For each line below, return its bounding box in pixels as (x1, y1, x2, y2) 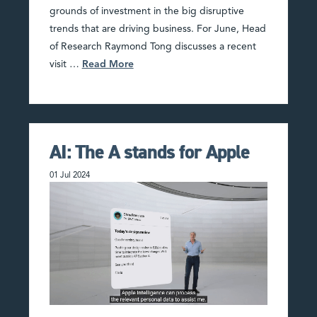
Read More (81, 59, 134, 69)
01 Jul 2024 (49, 171, 90, 180)
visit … (49, 59, 82, 69)
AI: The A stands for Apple (49, 139, 250, 166)
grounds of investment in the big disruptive (49, 6, 244, 16)
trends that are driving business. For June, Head (49, 23, 266, 34)
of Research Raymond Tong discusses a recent (49, 41, 256, 52)
